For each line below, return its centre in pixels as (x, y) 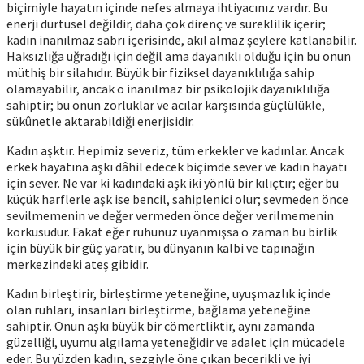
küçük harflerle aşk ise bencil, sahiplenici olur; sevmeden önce (178, 199)
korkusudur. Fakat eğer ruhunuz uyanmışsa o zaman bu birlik (172, 231)
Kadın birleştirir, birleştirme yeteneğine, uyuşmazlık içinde (169, 293)
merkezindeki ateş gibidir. (78, 264)
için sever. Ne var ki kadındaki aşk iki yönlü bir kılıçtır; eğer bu (173, 182)
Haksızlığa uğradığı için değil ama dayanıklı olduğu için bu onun (179, 56)
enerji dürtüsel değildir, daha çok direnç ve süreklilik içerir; (166, 23)
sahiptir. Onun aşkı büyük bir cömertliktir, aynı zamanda (160, 325)
